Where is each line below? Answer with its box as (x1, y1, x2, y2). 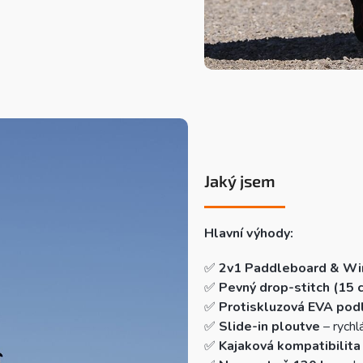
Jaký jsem (203, 171, 275, 191)
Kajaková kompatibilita (218, 337, 361, 356)
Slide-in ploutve (218, 318, 320, 336)
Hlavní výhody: (203, 224, 293, 243)
